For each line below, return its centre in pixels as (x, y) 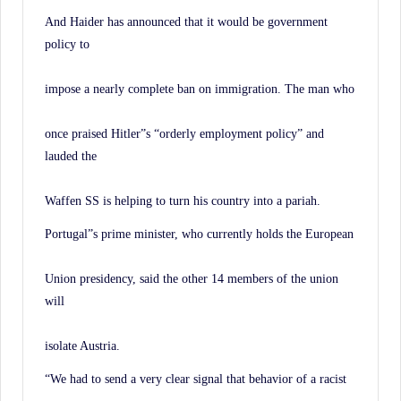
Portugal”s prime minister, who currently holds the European (199, 233)
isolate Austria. (82, 345)
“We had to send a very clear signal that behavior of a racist (196, 378)
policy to (67, 43)
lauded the (71, 155)
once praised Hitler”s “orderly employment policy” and (184, 133)
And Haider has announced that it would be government (186, 21)
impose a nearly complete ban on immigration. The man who (200, 88)
